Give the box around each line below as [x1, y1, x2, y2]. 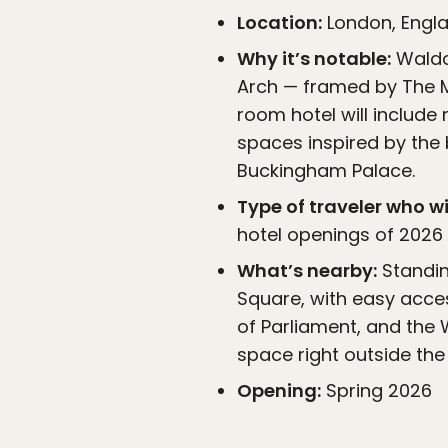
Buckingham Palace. [237, 158, 415, 184]
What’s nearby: [237, 258, 377, 284]
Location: [237, 10, 322, 36]
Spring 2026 [321, 378, 432, 404]
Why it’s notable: [237, 46, 391, 72]
